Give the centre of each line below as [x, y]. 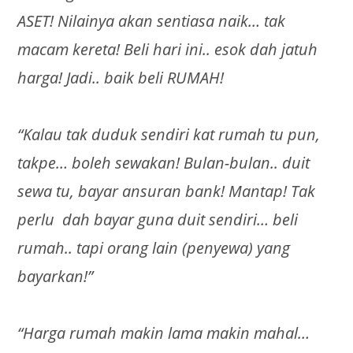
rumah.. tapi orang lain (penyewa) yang [154, 248]
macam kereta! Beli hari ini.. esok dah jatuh [168, 50]
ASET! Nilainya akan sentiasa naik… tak [152, 21]
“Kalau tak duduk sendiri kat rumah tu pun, [169, 135]
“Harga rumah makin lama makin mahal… [164, 333]
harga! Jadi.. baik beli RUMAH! [121, 78]
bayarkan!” [56, 277]
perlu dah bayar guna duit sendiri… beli [158, 220]
